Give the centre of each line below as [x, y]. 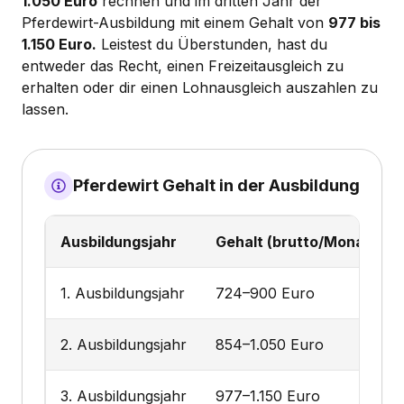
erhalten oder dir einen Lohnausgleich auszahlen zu [200, 87]
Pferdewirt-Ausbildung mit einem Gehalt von [175, 22]
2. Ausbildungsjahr [124, 344]
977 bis [354, 22]
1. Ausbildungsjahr [123, 293]
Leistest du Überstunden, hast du [212, 44]
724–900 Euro [265, 293]
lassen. [45, 109]
